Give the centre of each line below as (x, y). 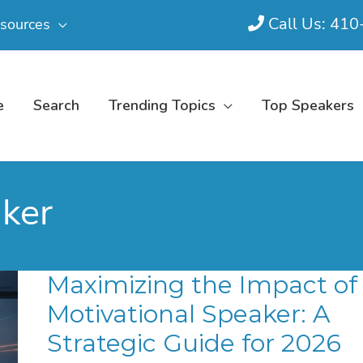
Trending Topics (162, 106)
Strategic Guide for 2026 (194, 343)
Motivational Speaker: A (188, 314)
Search (56, 106)
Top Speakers (308, 106)
